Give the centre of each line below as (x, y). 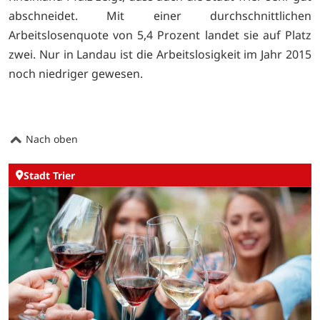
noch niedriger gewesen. (76, 73)
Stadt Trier (49, 175)
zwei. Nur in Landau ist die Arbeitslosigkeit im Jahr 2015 (160, 54)
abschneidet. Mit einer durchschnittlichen (160, 15)
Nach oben (50, 139)
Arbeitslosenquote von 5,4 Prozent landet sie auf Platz (160, 35)
